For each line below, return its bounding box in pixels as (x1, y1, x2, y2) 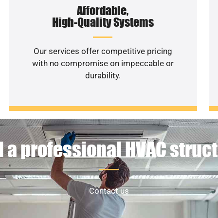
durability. (85, 70, 121, 80)
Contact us (89, 186, 129, 196)
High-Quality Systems (52, 15, 154, 29)
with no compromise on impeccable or (32, 58, 174, 68)
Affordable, (77, 3, 129, 18)
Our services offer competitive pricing (33, 46, 172, 56)
